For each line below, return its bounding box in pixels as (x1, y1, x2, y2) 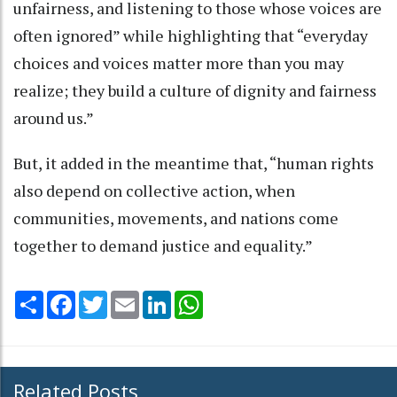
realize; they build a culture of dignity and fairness (13, 79, 377, 101)
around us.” (13, 106, 94, 128)
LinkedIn (171, 288, 222, 307)
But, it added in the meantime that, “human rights (13, 152, 374, 174)
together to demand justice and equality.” (13, 234, 313, 256)
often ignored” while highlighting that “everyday (13, 24, 368, 46)
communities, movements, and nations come (13, 206, 339, 229)
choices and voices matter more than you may (13, 51, 344, 74)
